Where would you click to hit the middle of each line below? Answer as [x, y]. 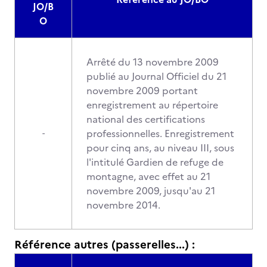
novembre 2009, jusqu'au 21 [151, 191]
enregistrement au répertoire [152, 105]
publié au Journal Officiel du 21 [156, 76]
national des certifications [146, 119]
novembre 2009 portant [142, 91]
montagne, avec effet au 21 [148, 176]
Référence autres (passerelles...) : [105, 245]
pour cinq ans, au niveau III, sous [160, 148]
